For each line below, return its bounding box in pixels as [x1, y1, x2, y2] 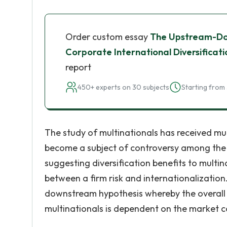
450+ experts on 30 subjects [78, 83, 169, 92]
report [65, 61, 91, 73]
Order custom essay [65, 31, 150, 43]
